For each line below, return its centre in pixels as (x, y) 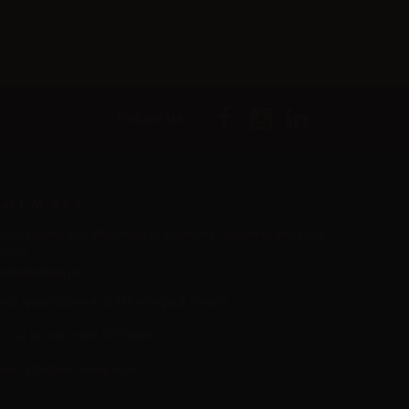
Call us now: (40, 335)
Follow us (150, 117)
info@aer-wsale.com (80, 369)
